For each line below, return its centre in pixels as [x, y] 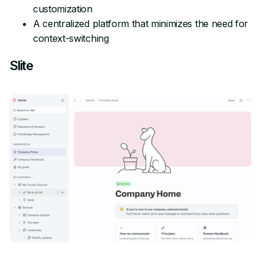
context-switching [71, 38]
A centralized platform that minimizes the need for [141, 23]
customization [63, 9]
